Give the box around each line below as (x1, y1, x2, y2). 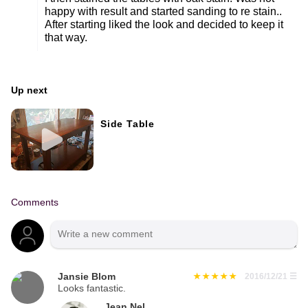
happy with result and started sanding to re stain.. (45, 5, 282, 17)
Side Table (100, 118, 155, 129)
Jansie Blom (58, 272, 115, 283)
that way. (45, 31, 87, 43)
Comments (11, 197, 58, 208)
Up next (11, 85, 47, 96)
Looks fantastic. (58, 283, 126, 294)
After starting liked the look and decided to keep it (45, 18, 283, 30)
